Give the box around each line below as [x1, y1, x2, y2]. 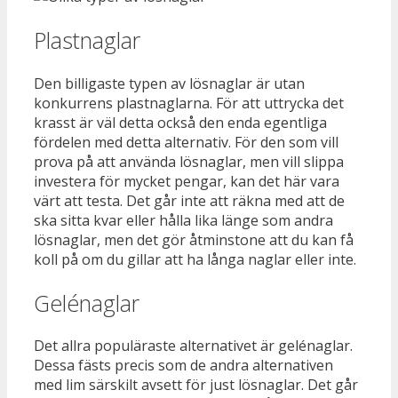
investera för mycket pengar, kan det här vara [34, 171, 339, 191]
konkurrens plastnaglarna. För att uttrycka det [34, 92, 344, 113]
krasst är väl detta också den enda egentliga [34, 112, 327, 132]
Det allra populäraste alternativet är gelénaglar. [34, 336, 353, 356]
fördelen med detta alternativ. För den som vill [34, 131, 338, 152]
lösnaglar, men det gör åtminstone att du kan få [34, 229, 354, 250]
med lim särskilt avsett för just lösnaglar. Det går [34, 375, 358, 395]
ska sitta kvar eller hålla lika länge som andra [34, 210, 333, 230]
